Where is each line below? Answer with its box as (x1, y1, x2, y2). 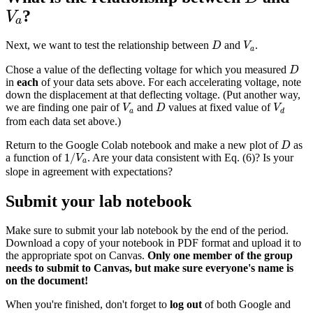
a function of (6, 151, 64, 163)
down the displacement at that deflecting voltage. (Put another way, (6, 89, 300, 101)
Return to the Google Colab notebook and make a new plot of (6, 138, 281, 151)
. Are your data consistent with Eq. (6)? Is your (87, 151, 293, 163)
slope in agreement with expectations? (6, 165, 173, 177)
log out (170, 298, 202, 311)
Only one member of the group (147, 249, 293, 262)
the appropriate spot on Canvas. (6, 249, 147, 262)
